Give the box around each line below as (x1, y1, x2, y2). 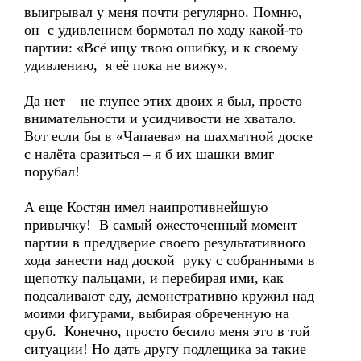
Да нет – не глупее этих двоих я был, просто (24, 93, 302, 109)
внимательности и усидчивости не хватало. (24, 110, 297, 127)
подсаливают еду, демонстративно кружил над (24, 288, 314, 304)
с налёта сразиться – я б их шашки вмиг (24, 146, 274, 162)
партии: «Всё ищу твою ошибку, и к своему (24, 39, 298, 56)
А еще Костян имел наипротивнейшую (24, 199, 272, 215)
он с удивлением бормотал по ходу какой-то (24, 22, 303, 38)
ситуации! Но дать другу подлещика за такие (24, 341, 306, 357)
